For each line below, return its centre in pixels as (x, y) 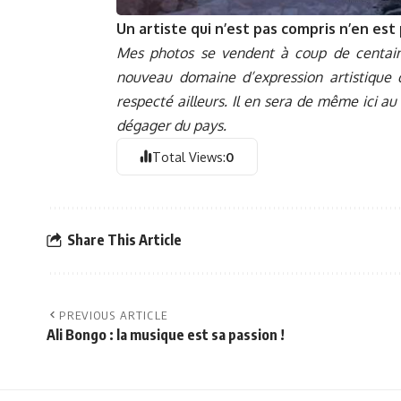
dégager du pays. (171, 126)
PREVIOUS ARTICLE (114, 315)
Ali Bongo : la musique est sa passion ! (166, 334)
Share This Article (124, 240)
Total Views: (189, 157)
